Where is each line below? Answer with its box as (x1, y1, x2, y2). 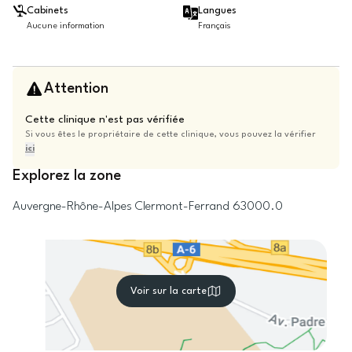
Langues (198, 6, 236, 16)
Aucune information (27, 22, 104, 31)
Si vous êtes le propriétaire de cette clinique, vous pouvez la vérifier (25, 130, 316, 139)
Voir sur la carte (130, 285, 207, 296)
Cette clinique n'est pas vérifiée (25, 114, 185, 125)
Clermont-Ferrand (135, 200, 229, 213)
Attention (44, 81, 108, 96)
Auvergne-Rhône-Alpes (13, 200, 132, 213)
